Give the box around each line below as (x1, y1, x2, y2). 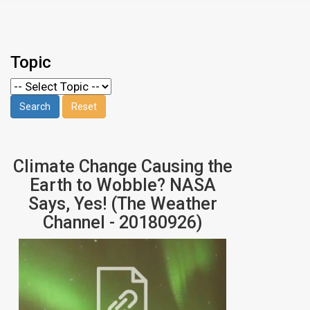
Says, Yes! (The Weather (28, 194, 217, 215)
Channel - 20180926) (43, 212, 203, 233)
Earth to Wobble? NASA (29, 175, 216, 196)
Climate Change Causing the (12, 156, 232, 177)
